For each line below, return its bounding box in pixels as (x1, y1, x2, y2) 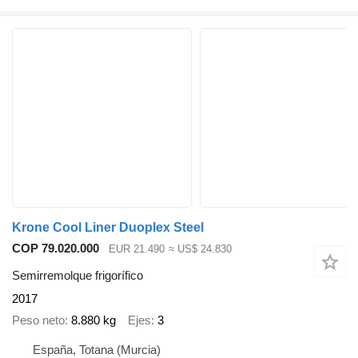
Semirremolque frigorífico (12, 268, 143, 283)
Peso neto (12, 312, 65, 327)
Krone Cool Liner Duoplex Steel (12, 220, 204, 234)
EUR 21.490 (109, 242, 165, 255)
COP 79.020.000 (12, 241, 99, 255)
